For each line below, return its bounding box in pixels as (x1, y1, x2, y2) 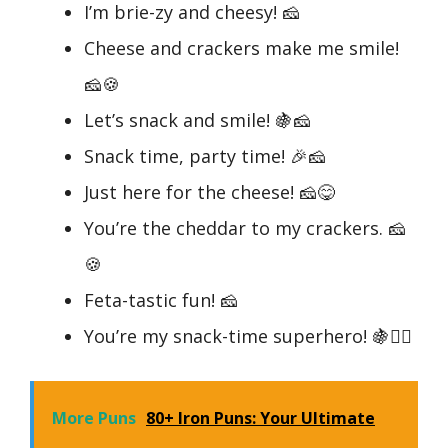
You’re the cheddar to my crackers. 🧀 (84, 216, 406, 241)
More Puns (52, 407, 136, 430)
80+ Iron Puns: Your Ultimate (146, 407, 375, 430)
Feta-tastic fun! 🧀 (84, 288, 238, 313)
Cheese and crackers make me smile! (84, 36, 399, 61)
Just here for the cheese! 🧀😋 (84, 180, 335, 205)
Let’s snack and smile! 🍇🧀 (84, 108, 311, 133)
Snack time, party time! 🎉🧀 (84, 144, 326, 169)
